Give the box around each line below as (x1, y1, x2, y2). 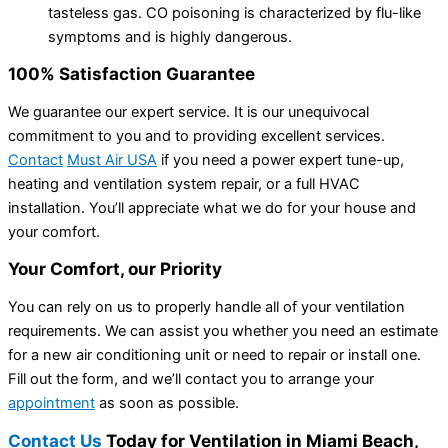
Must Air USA (67, 150, 157, 169)
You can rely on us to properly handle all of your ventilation (8, 297, 405, 316)
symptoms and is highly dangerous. (48, 27, 292, 46)
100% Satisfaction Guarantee (8, 63, 255, 85)
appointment (8, 393, 95, 412)
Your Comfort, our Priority (8, 258, 222, 280)
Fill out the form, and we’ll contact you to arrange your (8, 369, 374, 388)
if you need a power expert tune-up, (157, 150, 404, 169)
